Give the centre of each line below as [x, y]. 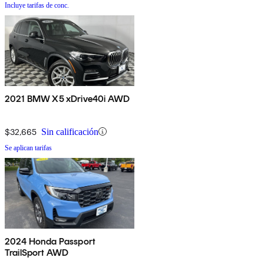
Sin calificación [70, 131]
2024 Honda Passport [50, 241]
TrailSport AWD [37, 252]
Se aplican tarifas [28, 148]
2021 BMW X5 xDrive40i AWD [67, 98]
